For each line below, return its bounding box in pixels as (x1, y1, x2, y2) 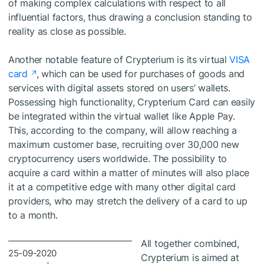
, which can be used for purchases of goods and (36, 67, 245, 80)
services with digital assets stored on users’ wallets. (8, 81, 230, 94)
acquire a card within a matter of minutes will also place (8, 166, 250, 179)
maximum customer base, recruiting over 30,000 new (8, 138, 239, 150)
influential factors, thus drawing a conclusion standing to (8, 11, 252, 23)
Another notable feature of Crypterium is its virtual (8, 53, 230, 65)
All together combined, (141, 237, 239, 249)
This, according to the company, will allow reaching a (8, 124, 237, 136)
